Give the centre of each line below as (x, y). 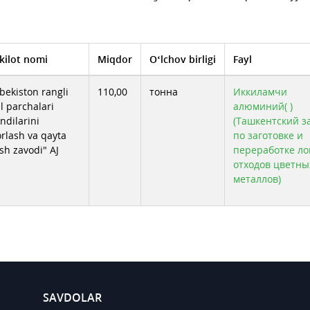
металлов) (257, 179)
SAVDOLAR (73, 298)
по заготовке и (268, 135)
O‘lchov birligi (183, 59)
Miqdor (115, 59)
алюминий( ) (263, 106)
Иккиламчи (260, 92)
